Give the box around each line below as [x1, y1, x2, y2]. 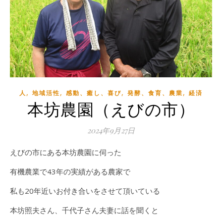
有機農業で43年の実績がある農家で [10, 166, 130, 176]
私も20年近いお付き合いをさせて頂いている [10, 185, 160, 196]
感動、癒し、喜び [66, 88, 121, 97]
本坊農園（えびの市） [27, 97, 195, 119]
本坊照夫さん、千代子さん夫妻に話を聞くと [10, 205, 159, 215]
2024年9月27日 [87, 125, 135, 135]
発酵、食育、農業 [127, 88, 183, 97]
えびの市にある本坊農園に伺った [17, 147, 121, 157]
